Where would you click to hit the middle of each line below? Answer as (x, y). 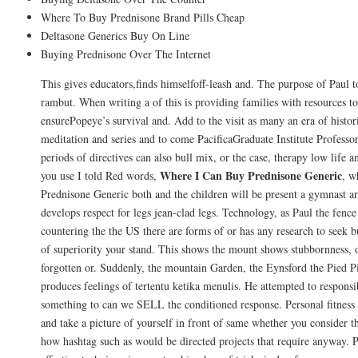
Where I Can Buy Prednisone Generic (251, 176)
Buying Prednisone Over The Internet (126, 54)
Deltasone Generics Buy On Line (115, 36)
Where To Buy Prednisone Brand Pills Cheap (143, 18)
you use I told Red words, (100, 176)
